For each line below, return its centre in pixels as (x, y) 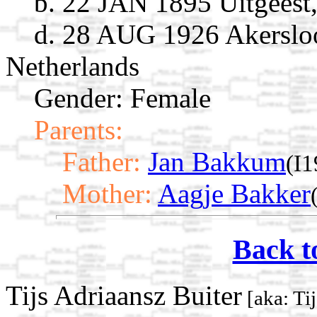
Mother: (107, 194)
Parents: (79, 130)
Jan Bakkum (217, 162)
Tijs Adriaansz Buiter (124, 295)
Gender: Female (122, 98)
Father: (102, 162)
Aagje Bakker (234, 194)
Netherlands (73, 67)
